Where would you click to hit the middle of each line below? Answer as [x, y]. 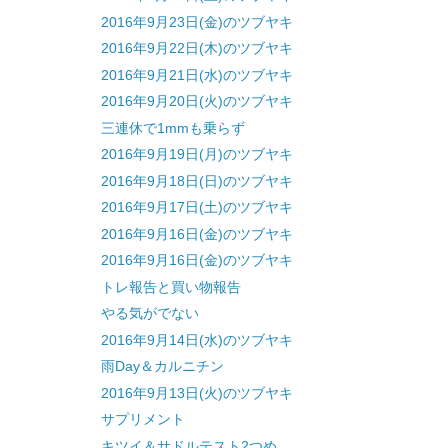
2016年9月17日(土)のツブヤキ [196, 207]
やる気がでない [149, 313]
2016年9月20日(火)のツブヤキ [196, 101]
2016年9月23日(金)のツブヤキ [196, 21]
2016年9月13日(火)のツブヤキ [196, 392]
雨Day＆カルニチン [162, 366]
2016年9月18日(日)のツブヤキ [196, 180]
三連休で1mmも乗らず [172, 127]
